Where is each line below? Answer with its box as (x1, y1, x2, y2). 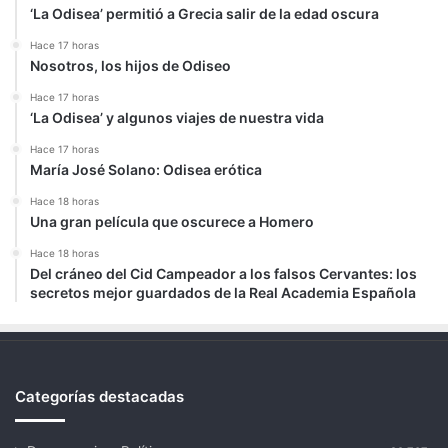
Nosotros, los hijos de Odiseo (30, 57, 231, 74)
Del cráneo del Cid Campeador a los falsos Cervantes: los (30, 265, 417, 282)
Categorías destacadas (15, 387, 184, 406)
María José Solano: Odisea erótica (30, 161, 262, 178)
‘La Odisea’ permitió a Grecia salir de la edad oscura (30, 5, 379, 22)
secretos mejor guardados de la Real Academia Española (30, 284, 416, 301)
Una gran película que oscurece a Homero (30, 213, 314, 230)
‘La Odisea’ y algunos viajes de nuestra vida (30, 109, 324, 126)
